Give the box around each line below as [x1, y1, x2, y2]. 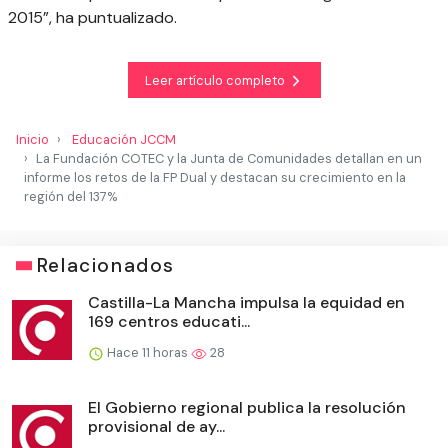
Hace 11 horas [104, 344, 191, 362]
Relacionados [36, 253, 175, 279]
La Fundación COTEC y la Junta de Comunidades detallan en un [36, 150, 422, 168]
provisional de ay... [88, 416, 225, 438]
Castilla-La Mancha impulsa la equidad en [88, 292, 405, 314]
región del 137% [24, 188, 117, 206]
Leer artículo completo [144, 71, 288, 89]
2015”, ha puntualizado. [8, 7, 197, 29]
